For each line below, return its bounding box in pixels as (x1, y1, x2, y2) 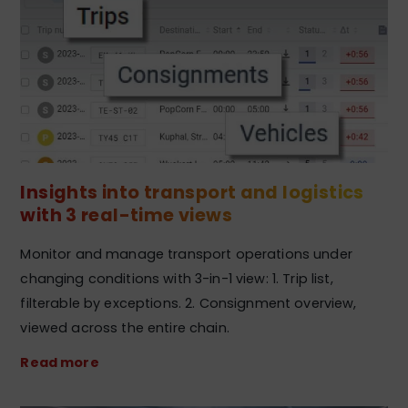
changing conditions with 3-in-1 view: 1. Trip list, (20, 270, 333, 289)
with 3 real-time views (20, 202, 232, 228)
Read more (20, 353, 99, 372)
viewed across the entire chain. (20, 319, 229, 338)
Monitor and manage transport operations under (20, 245, 352, 264)
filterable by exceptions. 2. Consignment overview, (20, 294, 357, 313)
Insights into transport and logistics (20, 179, 364, 205)
